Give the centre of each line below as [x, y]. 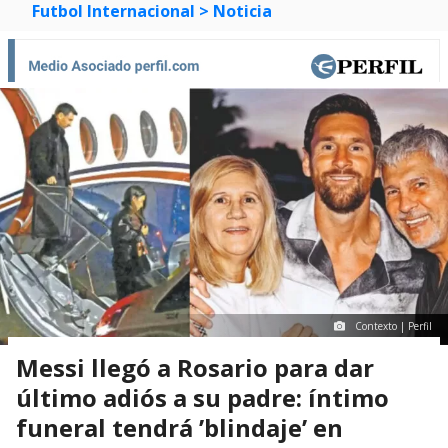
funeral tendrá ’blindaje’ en [179, 427]
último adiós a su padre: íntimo [202, 397]
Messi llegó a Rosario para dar [195, 367]
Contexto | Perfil [393, 325]
